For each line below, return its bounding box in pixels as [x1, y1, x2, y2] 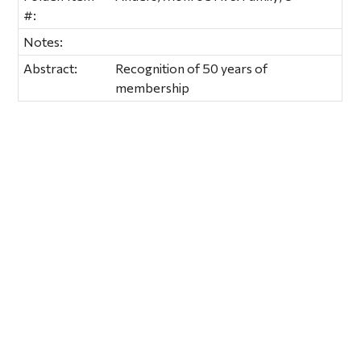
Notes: [23, 33, 64, 49]
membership [115, 79, 190, 95]
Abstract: [23, 60, 78, 76]
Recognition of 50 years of [115, 60, 268, 76]
